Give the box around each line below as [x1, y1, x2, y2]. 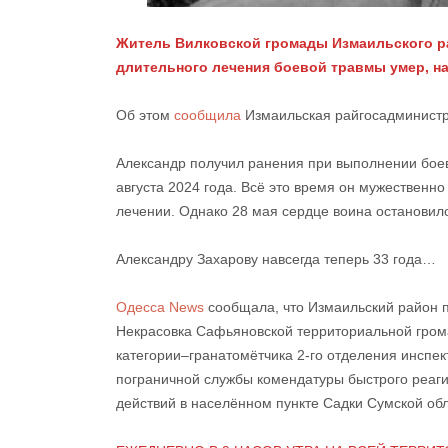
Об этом [116, 106, 174, 123]
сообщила [174, 106, 245, 123]
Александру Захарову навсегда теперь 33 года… [116, 250, 436, 267]
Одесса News [116, 298, 204, 315]
